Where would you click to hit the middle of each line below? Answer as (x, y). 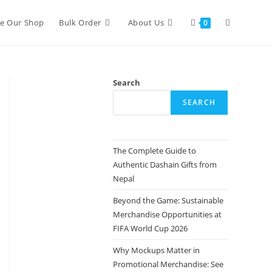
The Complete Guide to (155, 151)
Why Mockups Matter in (156, 250)
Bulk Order (80, 22)
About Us (146, 22)
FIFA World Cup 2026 (150, 228)
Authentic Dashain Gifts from (165, 165)
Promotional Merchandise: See (168, 264)
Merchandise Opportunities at (167, 214)
